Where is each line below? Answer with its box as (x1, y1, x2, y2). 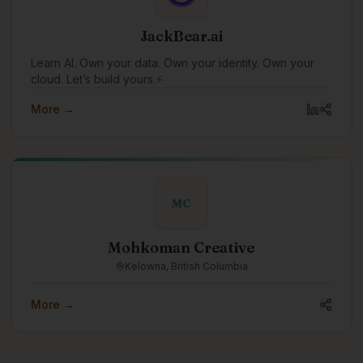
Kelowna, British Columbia (124, 260, 248, 272)
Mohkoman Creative (108, 238, 255, 257)
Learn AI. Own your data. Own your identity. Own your (31, 56, 315, 70)
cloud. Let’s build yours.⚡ (31, 72, 164, 86)
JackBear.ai (139, 27, 223, 45)
